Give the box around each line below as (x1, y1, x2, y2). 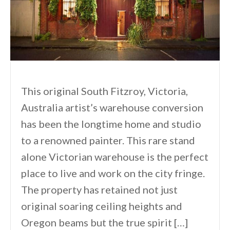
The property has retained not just (21, 183, 178, 196)
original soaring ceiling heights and (21, 200, 182, 213)
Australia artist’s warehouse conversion (21, 101, 203, 114)
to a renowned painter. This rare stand (21, 134, 195, 147)
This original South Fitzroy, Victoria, (21, 85, 188, 98)
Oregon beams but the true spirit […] (21, 216, 188, 229)
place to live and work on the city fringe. (21, 167, 205, 180)
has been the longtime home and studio (21, 118, 201, 130)
